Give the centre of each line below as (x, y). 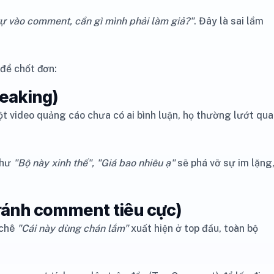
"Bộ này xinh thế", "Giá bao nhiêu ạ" (94, 163)
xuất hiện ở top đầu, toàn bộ (193, 228)
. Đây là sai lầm (229, 21)
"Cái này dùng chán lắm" (73, 228)
